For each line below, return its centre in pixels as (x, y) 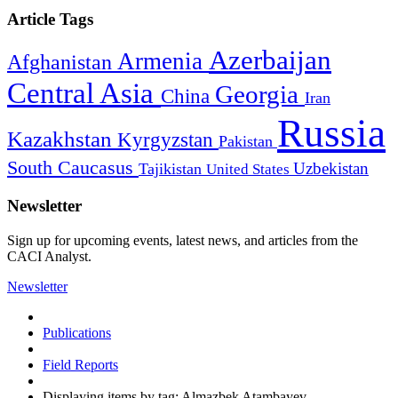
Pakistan (248, 142)
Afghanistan (62, 63)
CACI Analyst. (49, 256)
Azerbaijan (270, 61)
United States (250, 170)
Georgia (260, 95)
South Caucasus (73, 168)
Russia (331, 134)
